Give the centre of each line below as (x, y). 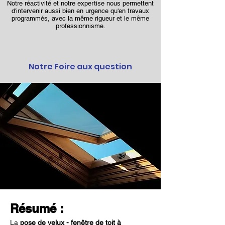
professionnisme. (80, 26)
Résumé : (37, 208)
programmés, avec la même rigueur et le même (80, 18)
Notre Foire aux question (80, 67)
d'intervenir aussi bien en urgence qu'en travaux (80, 11)
